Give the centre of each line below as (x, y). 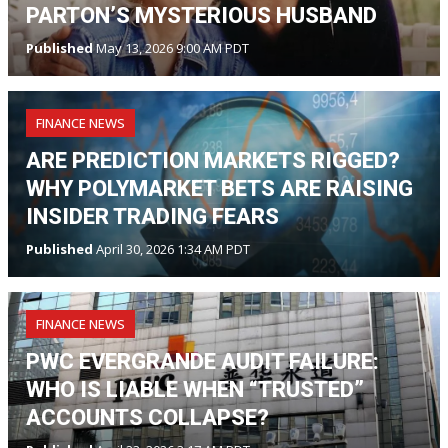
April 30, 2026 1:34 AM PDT (171, 248)
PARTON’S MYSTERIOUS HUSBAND (201, 15)
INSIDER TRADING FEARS (152, 216)
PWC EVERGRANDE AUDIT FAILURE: (202, 361)
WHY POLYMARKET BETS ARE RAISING (219, 188)
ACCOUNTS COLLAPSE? (147, 417)
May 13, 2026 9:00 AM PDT (171, 47)
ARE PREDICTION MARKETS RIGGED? (213, 160)
